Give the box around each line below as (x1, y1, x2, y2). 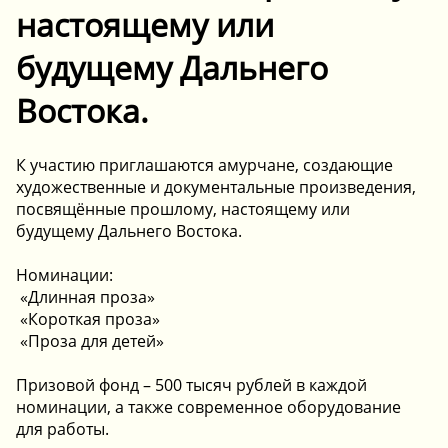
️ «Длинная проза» (16, 285, 155, 308)
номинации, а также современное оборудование (16, 395, 401, 418)
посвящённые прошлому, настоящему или (16, 197, 350, 220)
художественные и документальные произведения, (16, 175, 416, 198)
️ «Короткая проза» (16, 307, 160, 330)
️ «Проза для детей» (16, 329, 164, 352)
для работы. (16, 417, 109, 440)
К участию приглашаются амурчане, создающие (16, 153, 393, 176)
